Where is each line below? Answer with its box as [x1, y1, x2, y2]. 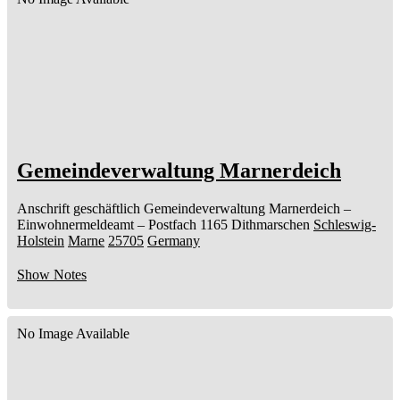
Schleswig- [313, 217, 376, 233]
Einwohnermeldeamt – [17, 217, 145, 233]
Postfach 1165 [148, 217, 228, 233]
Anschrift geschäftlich [17, 201, 140, 217]
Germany [147, 233, 200, 249]
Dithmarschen [231, 217, 310, 233]
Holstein [17, 233, 64, 249]
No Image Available [17, 326, 129, 342]
